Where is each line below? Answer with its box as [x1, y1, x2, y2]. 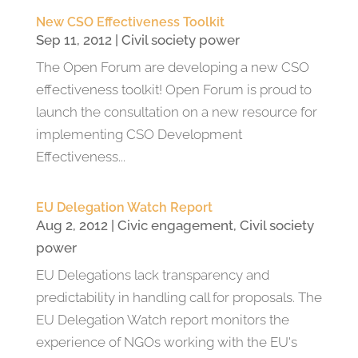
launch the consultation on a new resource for [35, 104, 317, 120]
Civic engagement [117, 217, 233, 233]
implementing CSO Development [35, 126, 242, 142]
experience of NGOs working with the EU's [35, 334, 297, 350]
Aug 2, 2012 [35, 217, 108, 233]
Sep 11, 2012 [35, 32, 112, 48]
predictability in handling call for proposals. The [35, 289, 322, 305]
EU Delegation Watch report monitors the [35, 312, 289, 328]
